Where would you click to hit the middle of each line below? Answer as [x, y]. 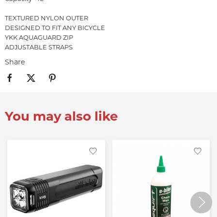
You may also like [61, 116]
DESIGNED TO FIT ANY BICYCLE [55, 27]
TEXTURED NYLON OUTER [46, 18]
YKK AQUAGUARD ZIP [39, 37]
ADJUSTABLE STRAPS [39, 47]
